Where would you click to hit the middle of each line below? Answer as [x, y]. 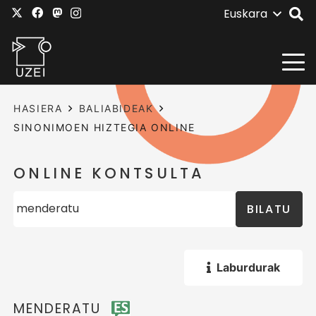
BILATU [269, 209]
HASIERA [38, 108]
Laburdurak [248, 267]
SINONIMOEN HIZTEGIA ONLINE [104, 127]
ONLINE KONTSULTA [109, 174]
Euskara [245, 14]
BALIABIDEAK [116, 108]
